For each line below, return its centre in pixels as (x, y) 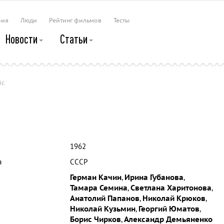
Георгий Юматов (169, 209)
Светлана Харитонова (171, 188)
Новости (22, 39)
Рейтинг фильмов (75, 20)
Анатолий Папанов (104, 198)
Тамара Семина (98, 188)
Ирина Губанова (154, 177)
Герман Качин (95, 177)
